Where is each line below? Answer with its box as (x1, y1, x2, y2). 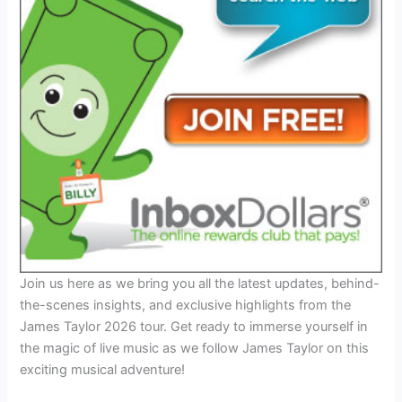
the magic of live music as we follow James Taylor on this (20, 340, 370, 357)
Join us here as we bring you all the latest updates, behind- (20, 275, 380, 293)
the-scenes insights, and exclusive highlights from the (20, 297, 352, 314)
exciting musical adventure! (20, 362, 186, 379)
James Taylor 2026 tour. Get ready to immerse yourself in (20, 319, 369, 336)
